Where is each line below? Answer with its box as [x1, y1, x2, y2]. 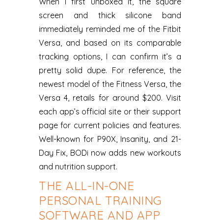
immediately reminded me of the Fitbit [39, 24, 181, 34]
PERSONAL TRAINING [39, 193, 162, 208]
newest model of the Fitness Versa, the [39, 79, 181, 89]
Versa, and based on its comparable [39, 38, 181, 48]
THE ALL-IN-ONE [39, 178, 134, 193]
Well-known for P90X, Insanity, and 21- [39, 134, 181, 144]
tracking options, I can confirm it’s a [39, 52, 181, 61]
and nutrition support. [39, 162, 117, 171]
